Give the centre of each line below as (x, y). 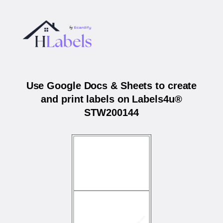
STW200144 (111, 113)
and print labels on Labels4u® (111, 99)
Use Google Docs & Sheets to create (111, 86)
